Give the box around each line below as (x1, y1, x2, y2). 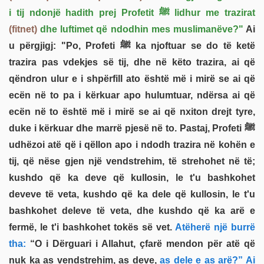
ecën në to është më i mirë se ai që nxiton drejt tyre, (9, 106, 255, 117)
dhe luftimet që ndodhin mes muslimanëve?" (37, 24, 243, 34)
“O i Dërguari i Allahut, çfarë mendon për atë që (26, 238, 255, 249)
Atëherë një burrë (172, 222, 255, 232)
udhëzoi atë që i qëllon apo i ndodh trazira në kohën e (9, 139, 255, 150)
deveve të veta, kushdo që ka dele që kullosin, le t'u (9, 189, 255, 199)
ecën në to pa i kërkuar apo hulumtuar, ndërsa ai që (9, 90, 255, 100)
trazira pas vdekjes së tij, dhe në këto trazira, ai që (9, 57, 255, 67)
